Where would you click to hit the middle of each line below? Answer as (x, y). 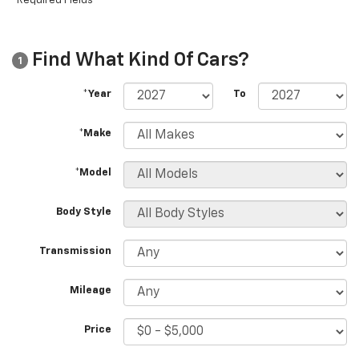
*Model (93, 173)
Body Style (84, 212)
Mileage (91, 291)
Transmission (76, 252)
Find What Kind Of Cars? (139, 60)
